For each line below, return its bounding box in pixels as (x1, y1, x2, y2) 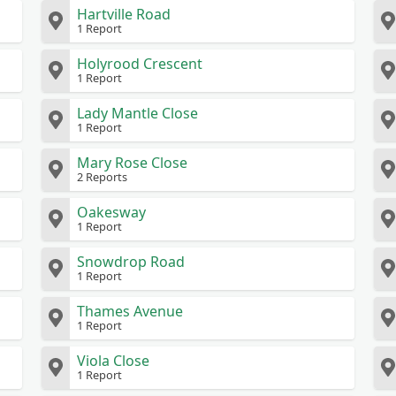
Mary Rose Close (77, 153, 188, 172)
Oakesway (77, 202, 147, 222)
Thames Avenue (77, 301, 184, 321)
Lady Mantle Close (77, 103, 199, 123)
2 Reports (77, 169, 128, 185)
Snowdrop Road (77, 252, 186, 271)
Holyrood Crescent (77, 54, 203, 73)
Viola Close (77, 351, 150, 370)
